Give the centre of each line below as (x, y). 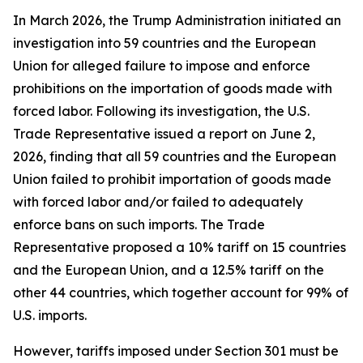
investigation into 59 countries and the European (164, 43)
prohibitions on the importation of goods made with (173, 88)
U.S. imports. (51, 315)
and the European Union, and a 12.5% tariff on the (169, 270)
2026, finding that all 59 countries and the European (175, 156)
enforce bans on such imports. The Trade (139, 224)
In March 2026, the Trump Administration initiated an (177, 20)
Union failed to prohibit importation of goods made (172, 179)
